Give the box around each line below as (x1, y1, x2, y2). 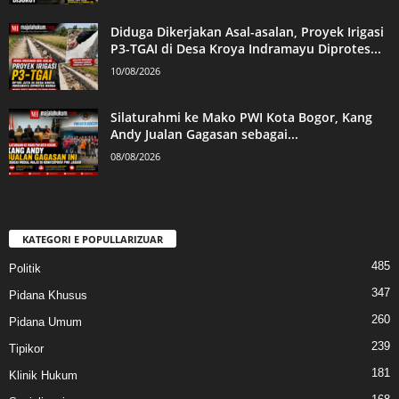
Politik (9, 261, 41, 275)
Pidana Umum (9, 314, 82, 329)
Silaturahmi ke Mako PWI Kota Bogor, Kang (110, 108, 372, 126)
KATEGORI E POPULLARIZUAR (22, 232, 163, 246)
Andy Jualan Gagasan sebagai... (110, 125, 298, 142)
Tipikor (9, 341, 44, 355)
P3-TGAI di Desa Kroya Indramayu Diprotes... (110, 39, 381, 57)
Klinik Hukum (9, 368, 77, 382)
